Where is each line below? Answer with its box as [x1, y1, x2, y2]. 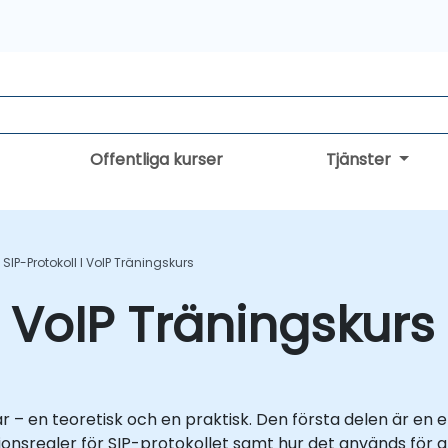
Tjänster [325, 148, 395, 171]
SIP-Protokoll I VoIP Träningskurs [3, 254, 194, 271]
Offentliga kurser [90, 148, 224, 171]
